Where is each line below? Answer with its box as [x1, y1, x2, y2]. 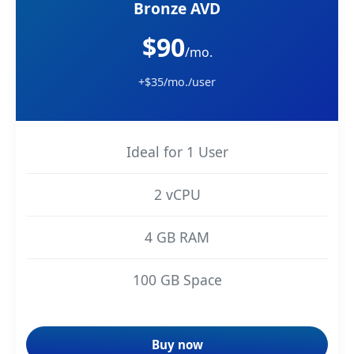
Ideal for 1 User [126, 141, 228, 161]
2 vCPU [153, 184, 201, 204]
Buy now [151, 336, 203, 352]
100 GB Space [132, 269, 222, 289]
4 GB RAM [145, 227, 209, 247]
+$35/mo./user [138, 73, 216, 89]
